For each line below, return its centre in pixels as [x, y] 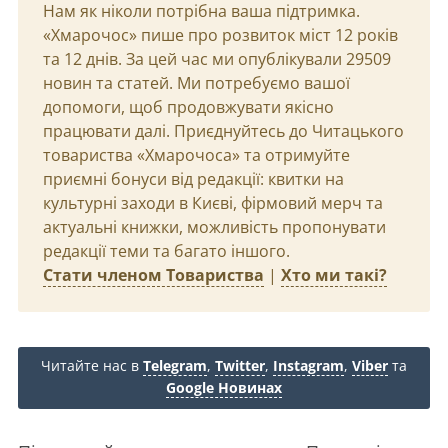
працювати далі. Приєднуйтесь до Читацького [223, 131]
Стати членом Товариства [153, 275]
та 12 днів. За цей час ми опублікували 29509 [217, 59]
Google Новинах [224, 387]
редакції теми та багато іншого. [166, 251]
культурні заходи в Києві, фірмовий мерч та [213, 203]
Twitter [240, 365]
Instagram [308, 365]
